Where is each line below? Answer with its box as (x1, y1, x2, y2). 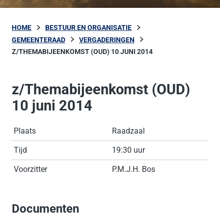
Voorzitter (14, 164, 47, 174)
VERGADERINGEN (79, 35, 135, 44)
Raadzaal (112, 126, 145, 136)
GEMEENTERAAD (12, 35, 65, 44)
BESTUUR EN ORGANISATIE (45, 24, 132, 31)
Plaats (14, 126, 36, 136)
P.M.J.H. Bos (112, 164, 155, 174)
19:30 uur (112, 145, 145, 155)
